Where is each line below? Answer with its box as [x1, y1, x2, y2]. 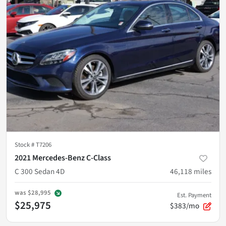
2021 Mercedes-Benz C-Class [15, 152, 111, 163]
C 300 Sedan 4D [15, 165, 65, 177]
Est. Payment [177, 190, 211, 200]
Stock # [15, 140, 36, 149]
